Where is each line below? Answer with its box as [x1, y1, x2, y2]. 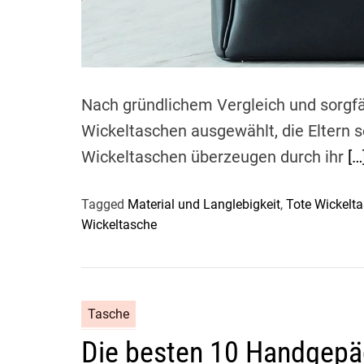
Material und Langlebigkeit [128, 196, 280, 212]
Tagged [81, 196, 128, 212]
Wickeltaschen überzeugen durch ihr [81, 146, 348, 167]
